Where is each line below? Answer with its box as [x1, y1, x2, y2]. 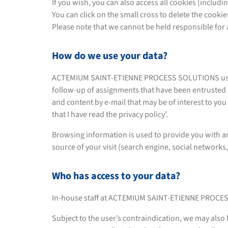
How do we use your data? [52, 49, 167, 63]
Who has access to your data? [52, 169, 180, 183]
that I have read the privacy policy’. [52, 109, 168, 120]
